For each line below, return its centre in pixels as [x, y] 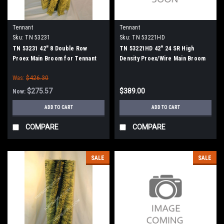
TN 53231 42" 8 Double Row [50, 48]
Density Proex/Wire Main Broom [163, 58]
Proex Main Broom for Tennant [54, 58]
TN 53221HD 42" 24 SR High [157, 48]
